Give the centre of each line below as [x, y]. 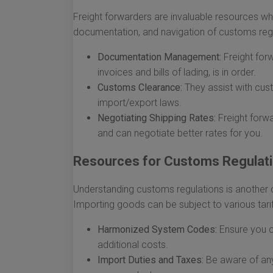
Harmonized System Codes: [157, 229]
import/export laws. [140, 103]
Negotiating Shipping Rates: [157, 118]
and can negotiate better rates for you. [180, 133]
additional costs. [133, 245]
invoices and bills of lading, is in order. [177, 72]
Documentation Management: [159, 57]
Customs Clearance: [140, 87]
